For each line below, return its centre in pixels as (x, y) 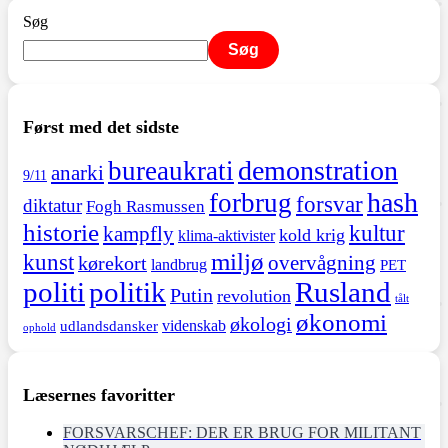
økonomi (341, 323)
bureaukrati (171, 171)
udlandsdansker (109, 326)
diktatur (52, 206)
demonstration (318, 171)
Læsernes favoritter (99, 395)
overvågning (322, 263)
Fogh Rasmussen (145, 207)
